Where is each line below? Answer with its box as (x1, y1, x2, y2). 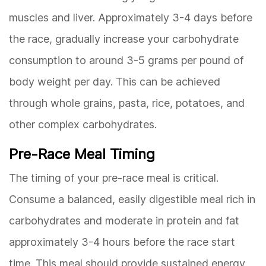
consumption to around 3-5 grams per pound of (9, 53, 243, 66)
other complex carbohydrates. (9, 118, 157, 131)
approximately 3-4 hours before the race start (9, 235, 235, 248)
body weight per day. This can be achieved (9, 75, 220, 88)
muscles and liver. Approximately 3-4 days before (9, 11, 252, 24)
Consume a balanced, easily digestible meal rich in (9, 192, 255, 205)
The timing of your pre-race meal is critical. (9, 171, 218, 184)
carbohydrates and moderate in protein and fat (9, 214, 239, 227)
